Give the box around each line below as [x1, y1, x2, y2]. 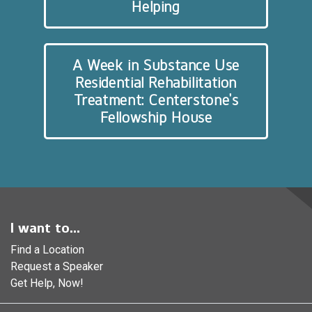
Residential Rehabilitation [75, 74, 237, 92]
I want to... [10, 219, 80, 236]
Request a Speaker [10, 259, 103, 273]
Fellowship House [100, 109, 212, 127]
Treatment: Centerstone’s [73, 91, 239, 109]
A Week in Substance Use [72, 56, 240, 75]
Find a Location [10, 242, 84, 256]
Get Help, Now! [10, 276, 84, 290]
